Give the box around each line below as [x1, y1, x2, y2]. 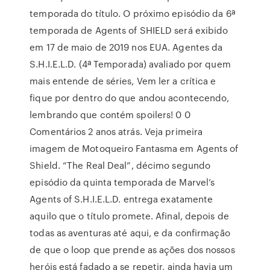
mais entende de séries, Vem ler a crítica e [30, 74, 216, 87]
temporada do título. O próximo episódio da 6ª [30, 7, 235, 20]
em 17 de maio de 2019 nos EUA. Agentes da [30, 40, 223, 54]
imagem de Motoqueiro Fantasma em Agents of [30, 142, 239, 155]
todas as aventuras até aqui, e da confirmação [30, 226, 230, 239]
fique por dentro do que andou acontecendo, [30, 91, 230, 104]
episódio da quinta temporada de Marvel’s [30, 175, 215, 189]
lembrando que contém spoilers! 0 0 [30, 108, 190, 121]
